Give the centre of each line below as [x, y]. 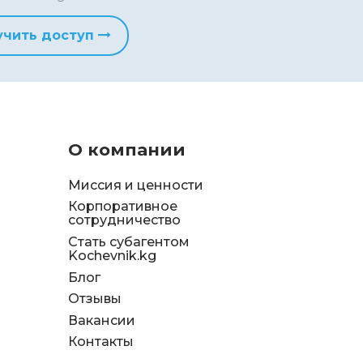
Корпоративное [122, 207]
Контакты [100, 342]
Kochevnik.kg [112, 256]
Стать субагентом [128, 242]
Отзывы [94, 299]
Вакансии [101, 320]
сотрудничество [124, 220]
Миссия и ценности [135, 185]
